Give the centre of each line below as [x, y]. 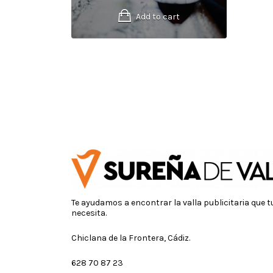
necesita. [89, 213]
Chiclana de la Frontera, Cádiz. [131, 238]
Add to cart [158, 17]
